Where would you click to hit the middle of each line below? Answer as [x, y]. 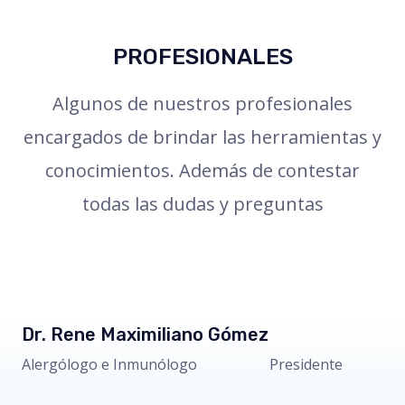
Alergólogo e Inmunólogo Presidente [182, 365]
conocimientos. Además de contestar [202, 171]
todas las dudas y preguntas [202, 204]
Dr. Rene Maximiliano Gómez [145, 335]
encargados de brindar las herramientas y [202, 137]
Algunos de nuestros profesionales [202, 104]
